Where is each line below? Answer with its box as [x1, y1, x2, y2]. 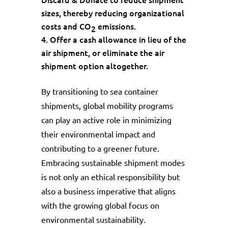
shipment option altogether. [41, 60, 148, 72]
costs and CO [41, 20, 91, 32]
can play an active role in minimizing [41, 115, 172, 125]
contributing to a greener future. [41, 143, 159, 154]
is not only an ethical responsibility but [41, 172, 180, 182]
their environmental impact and [41, 129, 155, 139]
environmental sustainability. [41, 214, 146, 225]
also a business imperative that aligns [41, 186, 176, 196]
